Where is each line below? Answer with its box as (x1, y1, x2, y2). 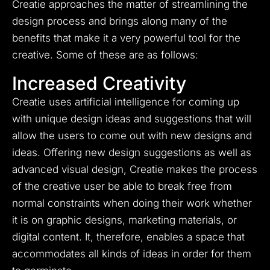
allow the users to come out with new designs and (12, 130, 252, 142)
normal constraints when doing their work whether (12, 197, 252, 210)
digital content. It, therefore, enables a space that (12, 231, 245, 243)
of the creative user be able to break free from (12, 180, 232, 193)
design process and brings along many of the (12, 15, 227, 28)
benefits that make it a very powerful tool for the (12, 32, 240, 45)
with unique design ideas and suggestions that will (12, 113, 251, 125)
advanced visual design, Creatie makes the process (12, 163, 257, 176)
